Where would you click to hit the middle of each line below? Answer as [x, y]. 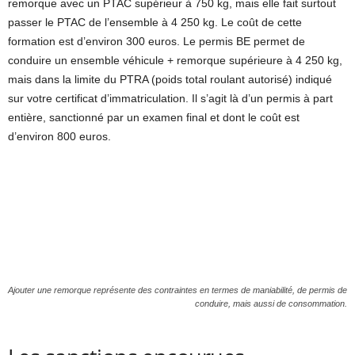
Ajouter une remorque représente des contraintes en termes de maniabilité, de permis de [177, 290]
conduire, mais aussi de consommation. [271, 304]
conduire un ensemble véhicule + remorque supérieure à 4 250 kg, [175, 61]
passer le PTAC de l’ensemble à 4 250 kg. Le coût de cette [155, 23]
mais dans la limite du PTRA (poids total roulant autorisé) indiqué [170, 80]
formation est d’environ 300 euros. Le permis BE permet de [157, 42]
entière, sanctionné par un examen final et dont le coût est [154, 118]
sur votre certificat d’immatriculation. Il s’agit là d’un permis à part [170, 99]
